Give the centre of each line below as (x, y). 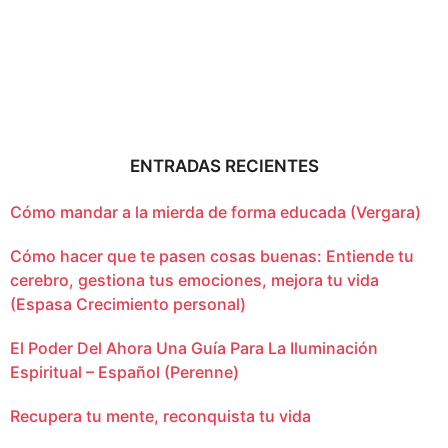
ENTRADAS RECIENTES (224, 165)
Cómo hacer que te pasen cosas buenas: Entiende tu (212, 255)
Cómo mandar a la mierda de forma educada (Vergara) (215, 211)
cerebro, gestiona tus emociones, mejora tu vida (194, 279)
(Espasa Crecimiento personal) (128, 303)
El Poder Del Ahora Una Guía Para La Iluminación (194, 347)
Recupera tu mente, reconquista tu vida (160, 415)
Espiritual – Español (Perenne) (124, 371)
